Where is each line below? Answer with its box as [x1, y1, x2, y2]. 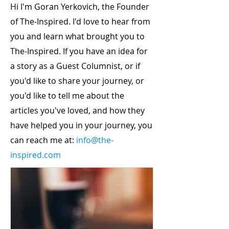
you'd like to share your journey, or [10, 75, 144, 86]
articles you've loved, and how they [10, 104, 145, 116]
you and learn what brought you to [10, 30, 145, 42]
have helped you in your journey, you [10, 119, 152, 131]
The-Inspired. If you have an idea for [10, 45, 148, 57]
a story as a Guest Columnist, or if [10, 60, 140, 72]
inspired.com [10, 149, 61, 161]
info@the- [76, 134, 113, 146]
